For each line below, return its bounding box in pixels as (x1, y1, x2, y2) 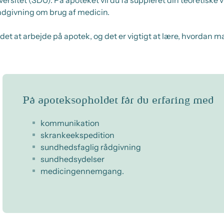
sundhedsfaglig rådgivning (40, 141, 141, 152)
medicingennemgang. (40, 165, 124, 176)
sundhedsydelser (40, 153, 104, 164)
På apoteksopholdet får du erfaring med (22, 95, 213, 105)
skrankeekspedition (40, 129, 114, 140)
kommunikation (40, 117, 99, 128)
